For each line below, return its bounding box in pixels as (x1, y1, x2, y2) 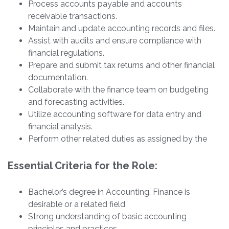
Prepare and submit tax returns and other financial (28, 60, 215, 71)
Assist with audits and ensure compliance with (28, 36, 201, 46)
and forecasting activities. (28, 97, 124, 107)
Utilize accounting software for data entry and (28, 109, 201, 120)
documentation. (28, 73, 88, 83)
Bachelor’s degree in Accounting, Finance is (28, 187, 190, 197)
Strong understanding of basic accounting (28, 212, 187, 222)
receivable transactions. (28, 11, 117, 21)
